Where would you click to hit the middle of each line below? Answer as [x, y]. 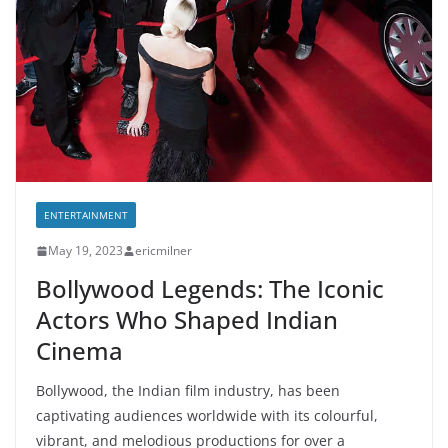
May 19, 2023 [85, 250]
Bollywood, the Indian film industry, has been [188, 390]
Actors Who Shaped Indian [187, 319]
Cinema [79, 350]
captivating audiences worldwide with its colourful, [207, 415]
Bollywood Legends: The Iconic [210, 288]
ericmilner [163, 250]
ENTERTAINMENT [86, 215]
